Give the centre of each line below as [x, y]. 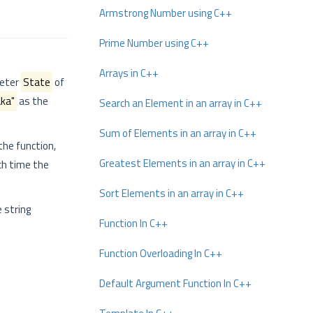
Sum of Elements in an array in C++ [178, 133]
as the [32, 101]
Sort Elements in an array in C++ [172, 193]
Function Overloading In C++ [161, 253]
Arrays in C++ [129, 73]
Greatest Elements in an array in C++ [182, 163]
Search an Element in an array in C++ [181, 103]
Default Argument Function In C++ [175, 283]
